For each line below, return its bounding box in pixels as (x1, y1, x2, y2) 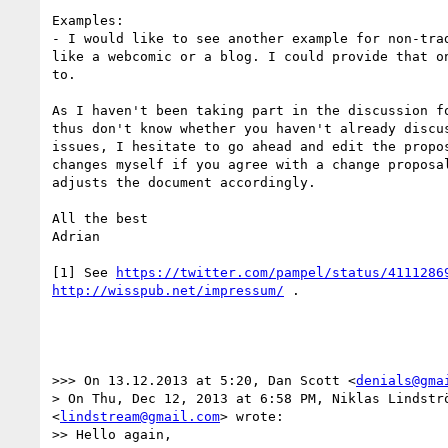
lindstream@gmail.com (60, 408, 220, 424)
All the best (52, 210, 148, 226)
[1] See (52, 264, 116, 280)
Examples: (52, 12, 124, 28)
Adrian (52, 228, 100, 244)
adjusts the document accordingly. (52, 174, 316, 190)
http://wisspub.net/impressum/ (52, 282, 284, 298)
